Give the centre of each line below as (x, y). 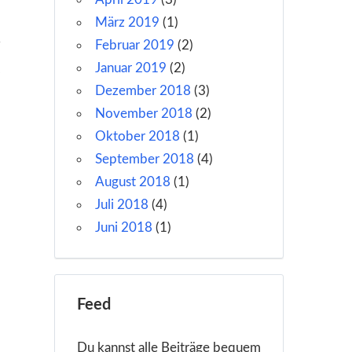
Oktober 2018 (137, 137)
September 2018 (144, 159)
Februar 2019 (134, 46)
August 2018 (132, 182)
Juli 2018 (121, 205)
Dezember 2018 (143, 91)
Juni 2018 (123, 228)
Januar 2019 (130, 68)
